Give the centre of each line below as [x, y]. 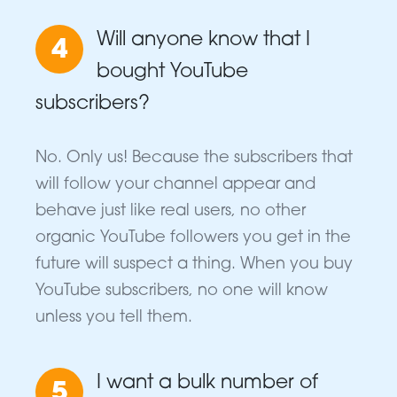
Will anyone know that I [203, 41]
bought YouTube [172, 73]
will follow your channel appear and [175, 185]
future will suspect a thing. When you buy [194, 265]
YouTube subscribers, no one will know [182, 292]
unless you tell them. [114, 318]
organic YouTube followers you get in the [193, 238]
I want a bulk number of [207, 384]
